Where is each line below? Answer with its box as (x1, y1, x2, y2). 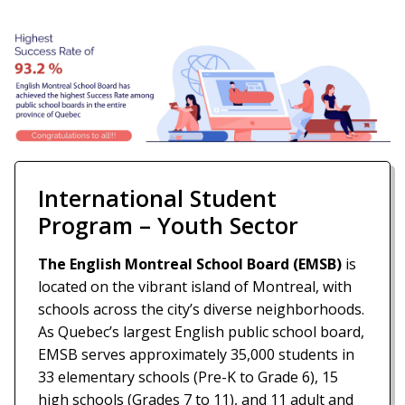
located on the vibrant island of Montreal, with (38, 276, 352, 297)
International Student (38, 182, 277, 213)
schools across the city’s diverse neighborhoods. (38, 298, 364, 319)
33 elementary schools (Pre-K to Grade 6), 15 (38, 366, 338, 387)
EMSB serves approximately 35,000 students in (38, 344, 354, 364)
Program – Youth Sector (38, 209, 298, 240)
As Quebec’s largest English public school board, (38, 321, 364, 342)
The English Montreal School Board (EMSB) (38, 253, 342, 274)
